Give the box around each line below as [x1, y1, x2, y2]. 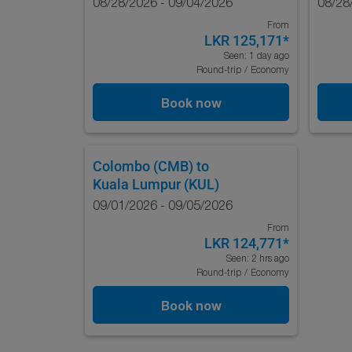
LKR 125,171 [204, 32, 283, 49]
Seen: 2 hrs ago [226, 252, 289, 264]
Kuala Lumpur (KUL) [93, 176, 219, 192]
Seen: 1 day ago [224, 49, 289, 61]
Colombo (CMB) [93, 158, 193, 174]
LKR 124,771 [204, 235, 283, 251]
